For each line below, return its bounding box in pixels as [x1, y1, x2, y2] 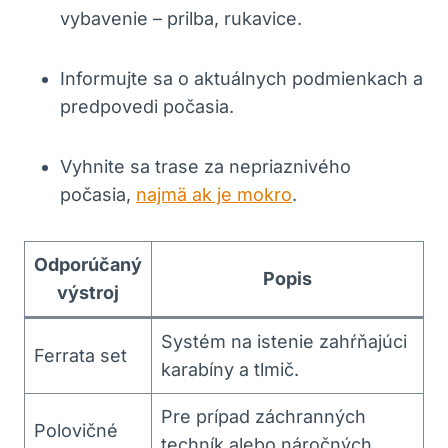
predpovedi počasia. [60, 95, 234, 117]
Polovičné [34, 419, 118, 441]
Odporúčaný [34, 253, 142, 275]
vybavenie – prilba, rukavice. [60, 7, 302, 29]
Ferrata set [34, 344, 127, 366]
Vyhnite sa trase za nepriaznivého [60, 155, 351, 177]
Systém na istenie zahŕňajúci [161, 330, 407, 352]
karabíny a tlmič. [161, 358, 299, 380]
